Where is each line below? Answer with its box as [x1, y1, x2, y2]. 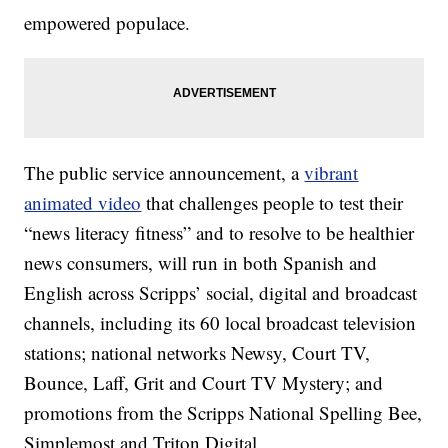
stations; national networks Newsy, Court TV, [24, 340, 371, 366]
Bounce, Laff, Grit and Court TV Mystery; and [24, 370, 384, 396]
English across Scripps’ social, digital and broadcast [24, 280, 418, 306]
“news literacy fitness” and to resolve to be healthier [24, 220, 415, 246]
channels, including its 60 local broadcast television [24, 310, 417, 336]
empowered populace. [24, 10, 191, 36]
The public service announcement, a [24, 160, 305, 186]
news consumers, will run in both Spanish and [24, 250, 378, 276]
